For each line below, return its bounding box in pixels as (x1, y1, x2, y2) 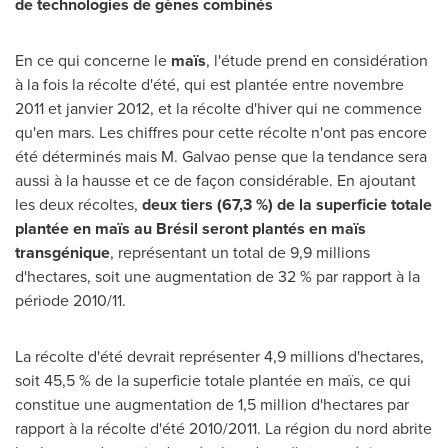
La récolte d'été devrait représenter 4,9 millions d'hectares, (15, 345, 424, 368)
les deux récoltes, (15, 193, 142, 216)
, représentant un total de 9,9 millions (110, 241, 370, 264)
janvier (62, 97, 117, 120)
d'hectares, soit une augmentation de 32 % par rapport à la (15, 265, 420, 288)
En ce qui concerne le (15, 49, 171, 72)
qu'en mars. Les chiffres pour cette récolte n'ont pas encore (15, 121, 427, 144)
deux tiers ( (142, 193, 222, 216)
